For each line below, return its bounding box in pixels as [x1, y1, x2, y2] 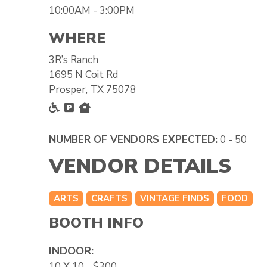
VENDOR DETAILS [49, 152, 231, 180]
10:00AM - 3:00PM [49, 3, 135, 17]
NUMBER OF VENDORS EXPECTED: [49, 132, 218, 147]
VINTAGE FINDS [140, 192, 209, 204]
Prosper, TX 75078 [49, 82, 136, 97]
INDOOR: [49, 243, 94, 258]
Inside [95, 100, 123, 114]
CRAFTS [91, 192, 128, 204]
